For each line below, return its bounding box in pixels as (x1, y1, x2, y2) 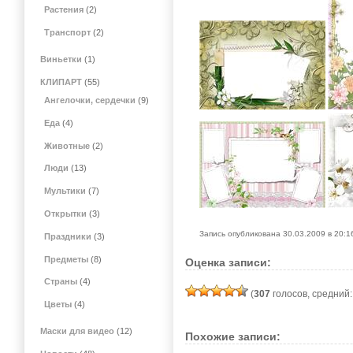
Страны (44, 277, 78, 287)
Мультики (44, 186, 87, 196)
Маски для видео (39, 326, 114, 336)
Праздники (44, 231, 92, 241)
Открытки (44, 209, 87, 219)
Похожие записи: (185, 329, 281, 343)
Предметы (44, 254, 89, 264)
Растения (44, 5, 84, 15)
